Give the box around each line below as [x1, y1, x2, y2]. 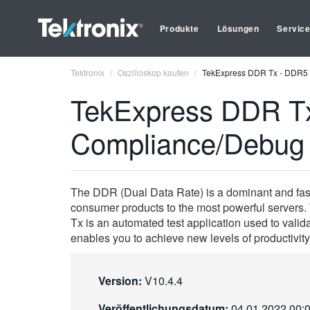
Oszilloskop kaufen [118, 66, 189, 78]
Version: [98, 273, 142, 289]
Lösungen [217, 22, 259, 35]
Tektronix [71, 66, 104, 78]
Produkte [159, 22, 199, 35]
